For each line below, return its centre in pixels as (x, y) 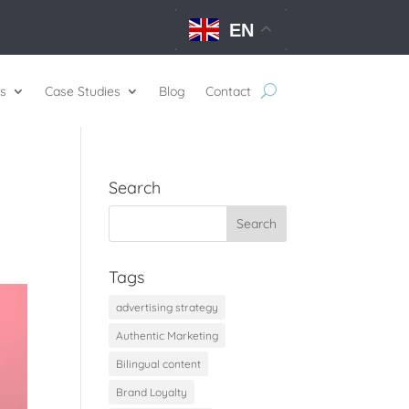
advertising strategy (168, 307)
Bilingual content (159, 363)
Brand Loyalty (152, 392)
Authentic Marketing (168, 335)
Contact (228, 91)
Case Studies (82, 91)
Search (135, 187)
